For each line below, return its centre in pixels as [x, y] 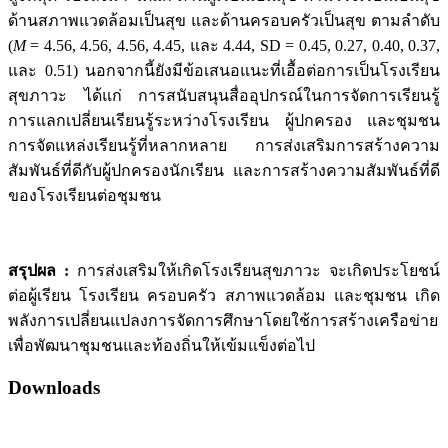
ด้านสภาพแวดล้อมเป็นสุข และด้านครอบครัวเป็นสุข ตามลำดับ [224, 21]
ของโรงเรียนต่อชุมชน [84, 196]
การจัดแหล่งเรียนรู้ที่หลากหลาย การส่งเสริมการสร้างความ [224, 146]
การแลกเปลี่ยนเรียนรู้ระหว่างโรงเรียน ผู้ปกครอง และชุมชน [224, 121]
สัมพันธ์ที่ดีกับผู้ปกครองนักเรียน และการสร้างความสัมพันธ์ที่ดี [224, 171]
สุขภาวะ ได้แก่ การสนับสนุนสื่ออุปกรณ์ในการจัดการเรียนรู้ [224, 96]
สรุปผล [36, 271]
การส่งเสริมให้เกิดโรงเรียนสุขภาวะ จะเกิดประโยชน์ [258, 271]
